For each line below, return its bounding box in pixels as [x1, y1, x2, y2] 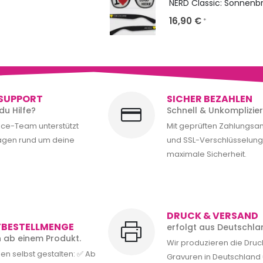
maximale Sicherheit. [166, 148, 247, 160]
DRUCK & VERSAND [166, 209, 258, 223]
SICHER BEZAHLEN [166, 92, 252, 106]
